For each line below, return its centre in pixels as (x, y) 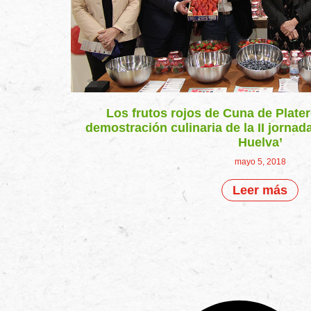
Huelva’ (260, 142)
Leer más (260, 190)
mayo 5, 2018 (260, 161)
